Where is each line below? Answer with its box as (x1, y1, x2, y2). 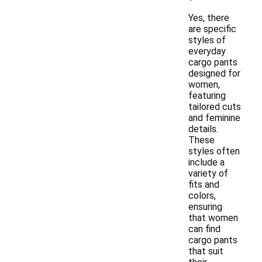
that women (188, 212, 238, 223)
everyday (188, 46, 226, 57)
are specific (188, 23, 236, 35)
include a (188, 157, 225, 168)
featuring (188, 90, 226, 101)
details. (188, 123, 218, 135)
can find (188, 223, 220, 235)
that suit (188, 246, 223, 257)
